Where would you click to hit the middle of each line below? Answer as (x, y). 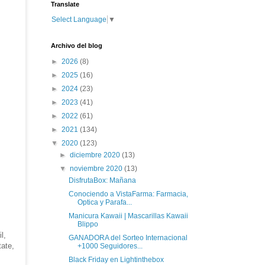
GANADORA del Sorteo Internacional (128, 237)
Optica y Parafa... (104, 202)
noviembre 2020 (97, 168)
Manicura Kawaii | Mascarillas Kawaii (128, 216)
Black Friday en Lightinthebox (116, 259)
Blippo (88, 224)
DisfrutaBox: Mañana (102, 180)
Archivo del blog (77, 45)
